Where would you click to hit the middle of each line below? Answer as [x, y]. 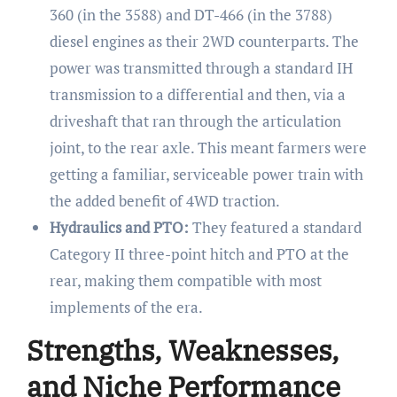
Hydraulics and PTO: [119, 227]
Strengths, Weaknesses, [183, 350]
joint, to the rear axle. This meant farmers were [208, 147]
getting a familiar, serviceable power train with [206, 174]
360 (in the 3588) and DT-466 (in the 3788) [191, 14]
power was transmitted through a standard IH [201, 67]
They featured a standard [275, 227]
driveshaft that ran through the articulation [195, 121]
